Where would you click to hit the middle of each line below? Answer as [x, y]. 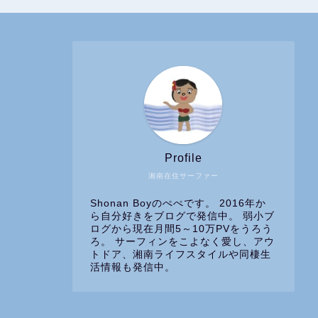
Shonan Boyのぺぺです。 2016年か [178, 203]
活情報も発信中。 [133, 267]
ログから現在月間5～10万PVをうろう [181, 229]
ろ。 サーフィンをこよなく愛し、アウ [182, 241]
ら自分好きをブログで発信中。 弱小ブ [182, 216]
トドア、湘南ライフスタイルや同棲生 [181, 254]
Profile [183, 158]
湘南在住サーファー [183, 175]
